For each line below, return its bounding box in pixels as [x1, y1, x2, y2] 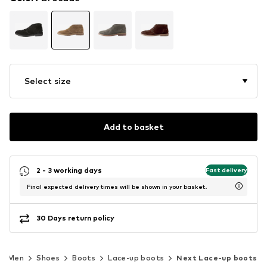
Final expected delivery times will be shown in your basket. [27, 182, 207, 190]
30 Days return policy [36, 213, 114, 223]
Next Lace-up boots [176, 253, 257, 262]
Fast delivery [206, 166, 247, 174]
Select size [24, 75, 71, 86]
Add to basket [103, 122, 164, 132]
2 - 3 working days [36, 166, 102, 175]
